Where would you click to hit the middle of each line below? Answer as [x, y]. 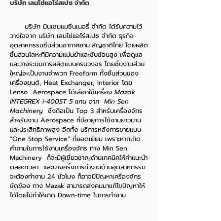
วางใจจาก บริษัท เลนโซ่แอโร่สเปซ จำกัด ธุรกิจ [72, 36]
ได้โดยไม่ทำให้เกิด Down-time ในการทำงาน [68, 195]
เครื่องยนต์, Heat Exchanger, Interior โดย [71, 83]
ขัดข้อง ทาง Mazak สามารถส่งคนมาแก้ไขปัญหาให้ [77, 186]
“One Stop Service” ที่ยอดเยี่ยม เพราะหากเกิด [75, 139]
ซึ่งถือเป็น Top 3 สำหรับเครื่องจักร [93, 111]
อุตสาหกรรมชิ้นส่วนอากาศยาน [50, 45]
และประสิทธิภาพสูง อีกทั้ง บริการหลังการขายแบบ [75, 129]
